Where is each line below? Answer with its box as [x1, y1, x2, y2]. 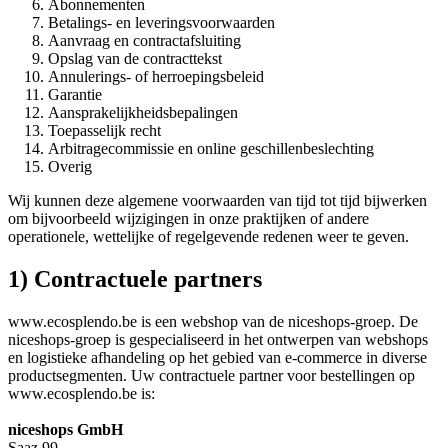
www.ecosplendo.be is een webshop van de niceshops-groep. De [8, 312, 418, 330]
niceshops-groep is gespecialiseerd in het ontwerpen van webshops [8, 330, 428, 348]
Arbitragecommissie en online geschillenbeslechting [48, 140, 374, 158]
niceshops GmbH [8, 420, 123, 438]
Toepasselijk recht [48, 122, 161, 140]
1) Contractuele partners [8, 266, 262, 293]
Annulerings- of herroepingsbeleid [48, 68, 264, 86]
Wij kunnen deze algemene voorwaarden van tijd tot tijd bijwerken [8, 192, 427, 210]
